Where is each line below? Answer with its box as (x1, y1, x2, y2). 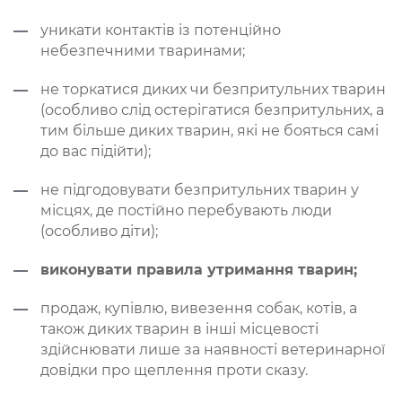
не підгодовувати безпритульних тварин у (40, 180, 359, 198)
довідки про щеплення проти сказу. (40, 361, 308, 379)
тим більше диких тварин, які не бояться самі (40, 121, 379, 139)
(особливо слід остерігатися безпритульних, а (40, 100, 384, 118)
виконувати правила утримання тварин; (40, 260, 357, 278)
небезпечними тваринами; (40, 41, 245, 59)
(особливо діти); (40, 222, 158, 240)
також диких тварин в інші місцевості (40, 319, 319, 337)
